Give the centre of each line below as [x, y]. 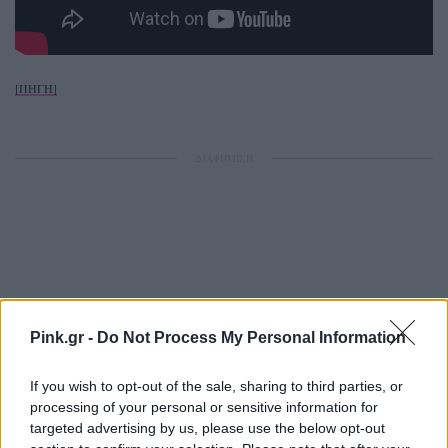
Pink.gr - [63, 337]
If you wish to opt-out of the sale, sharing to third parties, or [216, 385]
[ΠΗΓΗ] [36, 87]
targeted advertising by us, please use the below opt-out [207, 427]
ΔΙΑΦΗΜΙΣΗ [224, 157]
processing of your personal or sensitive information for [204, 406]
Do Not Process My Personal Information [251, 337]
